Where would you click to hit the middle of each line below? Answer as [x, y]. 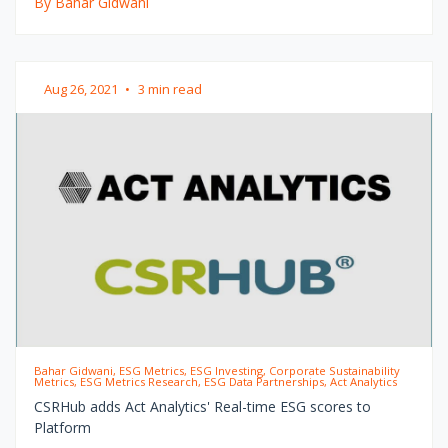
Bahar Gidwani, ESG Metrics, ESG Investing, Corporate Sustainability [216, 370]
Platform [62, 427]
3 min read [170, 88]
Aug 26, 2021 [82, 88]
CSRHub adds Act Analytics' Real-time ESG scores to [202, 406]
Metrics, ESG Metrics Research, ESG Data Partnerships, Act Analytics [215, 381]
